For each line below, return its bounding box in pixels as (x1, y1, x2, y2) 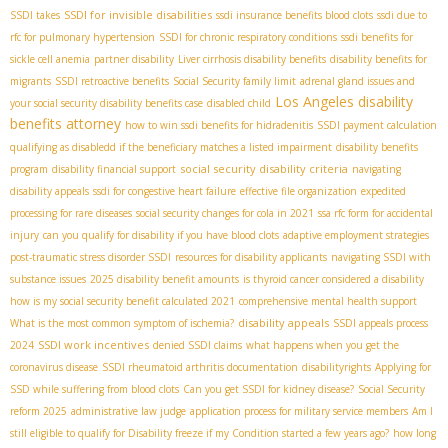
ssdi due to (377, 8, 427, 23)
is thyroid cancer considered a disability (243, 272, 424, 287)
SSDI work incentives (38, 337, 149, 353)
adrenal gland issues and (300, 74, 415, 89)
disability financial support (52, 162, 176, 177)
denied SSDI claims (153, 338, 242, 353)
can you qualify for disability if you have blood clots (43, 228, 279, 243)
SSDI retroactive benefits (55, 74, 169, 89)
